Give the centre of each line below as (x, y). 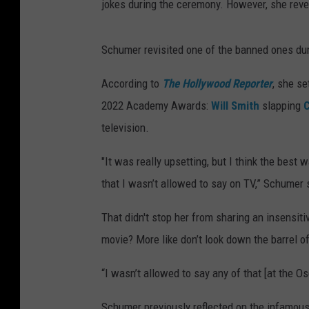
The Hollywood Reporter (217, 84)
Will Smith (235, 106)
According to (132, 84)
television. (125, 128)
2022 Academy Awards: (156, 106)
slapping (281, 106)
